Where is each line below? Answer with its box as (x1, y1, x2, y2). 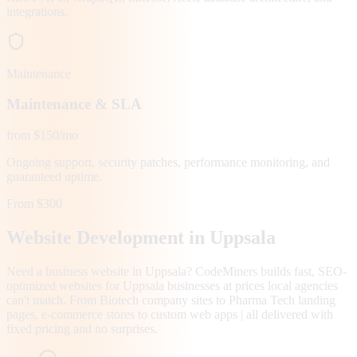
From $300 (6, 197, 62, 210)
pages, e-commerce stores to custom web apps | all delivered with (6, 307, 333, 321)
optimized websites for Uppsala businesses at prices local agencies (6, 278, 338, 292)
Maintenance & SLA (6, 96, 142, 113)
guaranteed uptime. (6, 170, 102, 183)
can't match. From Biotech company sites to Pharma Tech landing (6, 292, 335, 307)
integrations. (6, 4, 68, 18)
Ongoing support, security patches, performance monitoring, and (6, 155, 330, 169)
